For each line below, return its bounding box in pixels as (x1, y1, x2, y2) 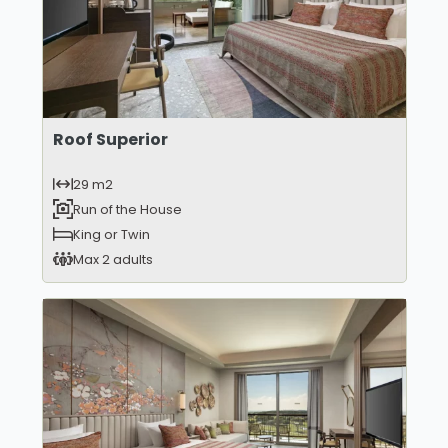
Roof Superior (52, 127, 168, 151)
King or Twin (72, 225, 150, 243)
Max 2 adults (72, 250, 153, 268)
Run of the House (72, 200, 182, 218)
